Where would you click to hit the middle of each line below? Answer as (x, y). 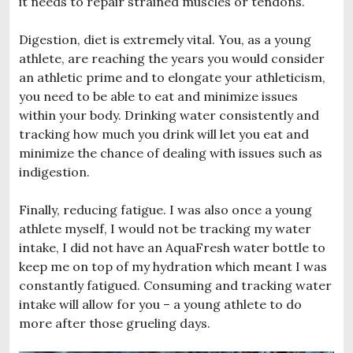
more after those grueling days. (115, 323)
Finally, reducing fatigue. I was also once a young (165, 209)
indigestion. (54, 171)
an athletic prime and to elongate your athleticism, (172, 77)
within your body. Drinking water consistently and (169, 115)
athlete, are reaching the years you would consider (172, 58)
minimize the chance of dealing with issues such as (171, 152)
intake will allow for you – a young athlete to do (160, 304)
